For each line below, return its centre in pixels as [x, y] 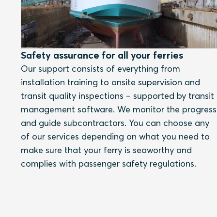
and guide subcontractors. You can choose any [115, 123]
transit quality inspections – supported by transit [117, 95]
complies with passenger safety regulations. [108, 163]
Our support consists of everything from [100, 68]
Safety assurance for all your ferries [102, 55]
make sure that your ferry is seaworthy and [106, 150]
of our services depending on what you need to [115, 136]
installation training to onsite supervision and [110, 82]
